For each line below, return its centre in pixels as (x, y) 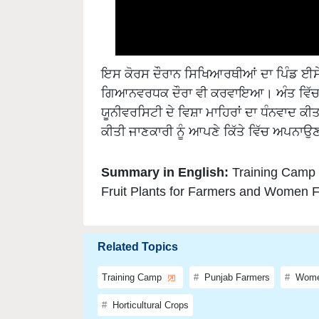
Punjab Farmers (236, 255)
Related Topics (138, 224)
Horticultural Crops (149, 283)
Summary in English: (167, 150)
